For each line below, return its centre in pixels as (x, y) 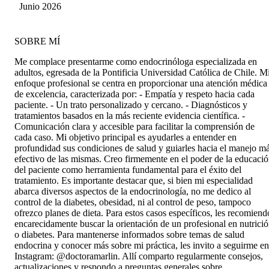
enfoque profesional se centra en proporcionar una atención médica (141, 83)
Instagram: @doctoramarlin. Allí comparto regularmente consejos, (139, 256)
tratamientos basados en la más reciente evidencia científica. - (130, 115)
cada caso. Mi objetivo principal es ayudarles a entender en (125, 137)
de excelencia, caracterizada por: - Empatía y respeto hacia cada (134, 94)
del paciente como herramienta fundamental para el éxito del (128, 169)
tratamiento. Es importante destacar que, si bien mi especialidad (134, 180)
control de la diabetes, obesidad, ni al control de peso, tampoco (133, 202)
